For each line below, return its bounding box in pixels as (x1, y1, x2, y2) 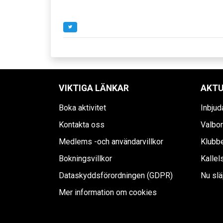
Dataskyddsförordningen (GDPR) (59, 171, 173, 181)
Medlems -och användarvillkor (59, 137, 163, 147)
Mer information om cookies (59, 188, 157, 198)
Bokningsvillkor (59, 154, 112, 164)
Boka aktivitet (59, 103, 106, 113)
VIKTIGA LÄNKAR (59, 83, 129, 94)
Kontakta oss (59, 120, 105, 130)
